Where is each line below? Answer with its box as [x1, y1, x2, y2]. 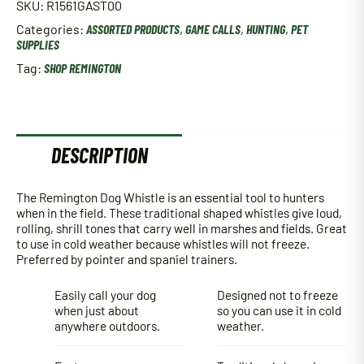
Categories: [16, 21, 86, 37]
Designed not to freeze [217, 286, 339, 302]
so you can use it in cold [217, 301, 342, 318]
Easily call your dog [54, 286, 156, 302]
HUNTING [246, 21, 285, 37]
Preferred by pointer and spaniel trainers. [16, 250, 237, 266]
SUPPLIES [16, 37, 59, 53]
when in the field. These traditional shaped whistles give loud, [16, 204, 342, 220]
